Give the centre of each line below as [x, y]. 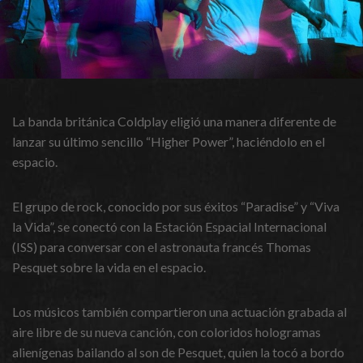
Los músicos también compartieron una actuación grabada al [179, 312]
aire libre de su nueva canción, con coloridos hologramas [167, 332]
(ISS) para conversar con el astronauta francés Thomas [162, 247]
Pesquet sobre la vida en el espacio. [109, 267]
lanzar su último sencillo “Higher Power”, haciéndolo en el [169, 142]
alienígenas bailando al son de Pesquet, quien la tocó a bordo [178, 352]
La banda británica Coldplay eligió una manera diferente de [174, 122]
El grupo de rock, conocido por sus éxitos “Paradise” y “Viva [176, 207]
